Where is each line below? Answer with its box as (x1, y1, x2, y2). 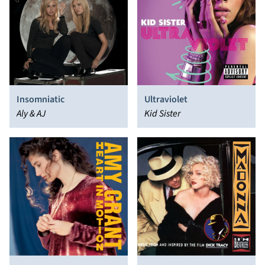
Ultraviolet (144, 93, 188, 106)
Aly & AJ (17, 106, 46, 120)
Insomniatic (17, 92, 64, 106)
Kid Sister (144, 107, 180, 120)
